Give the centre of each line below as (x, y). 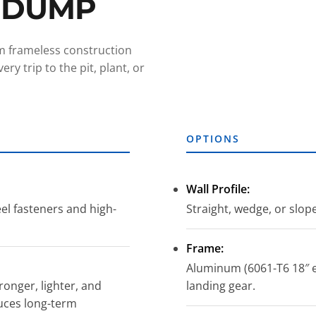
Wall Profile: (218, 189)
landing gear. (221, 285)
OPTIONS (213, 138)
